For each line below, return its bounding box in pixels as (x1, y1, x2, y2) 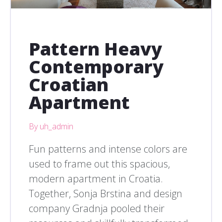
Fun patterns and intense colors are (29, 142, 187, 156)
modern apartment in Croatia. (29, 172, 163, 186)
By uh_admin (29, 121, 73, 132)
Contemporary (29, 55, 164, 79)
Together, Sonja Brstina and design (29, 187, 182, 201)
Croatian (29, 72, 109, 97)
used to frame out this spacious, (29, 157, 170, 171)
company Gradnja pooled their (29, 202, 165, 216)
